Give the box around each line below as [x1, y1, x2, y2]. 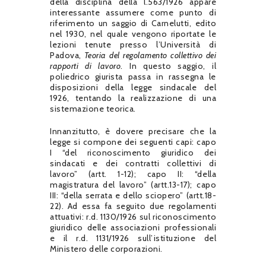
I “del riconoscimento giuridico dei [50, 147, 216, 158]
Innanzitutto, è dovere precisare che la [50, 125, 216, 137]
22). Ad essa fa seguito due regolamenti [50, 200, 216, 211]
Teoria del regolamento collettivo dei [84, 49, 217, 61]
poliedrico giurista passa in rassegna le [50, 71, 216, 82]
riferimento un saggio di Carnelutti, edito [50, 17, 216, 28]
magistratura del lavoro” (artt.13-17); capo [50, 179, 216, 190]
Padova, [50, 49, 84, 61]
